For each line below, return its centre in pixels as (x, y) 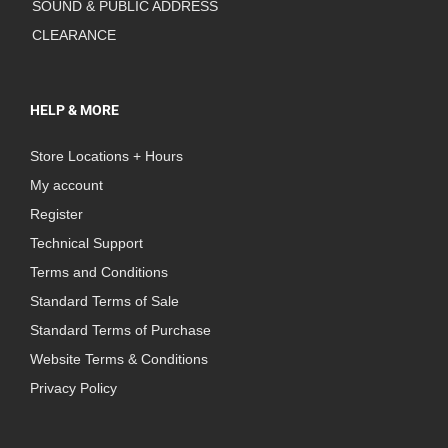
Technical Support (86, 243)
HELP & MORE (74, 110)
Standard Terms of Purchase (120, 330)
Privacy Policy (73, 388)
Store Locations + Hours (106, 156)
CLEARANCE (74, 35)
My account (66, 185)
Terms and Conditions (99, 272)
